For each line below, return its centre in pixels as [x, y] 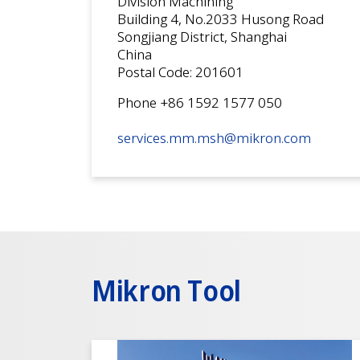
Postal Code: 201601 [180, 72]
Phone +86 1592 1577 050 [201, 103]
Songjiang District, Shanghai [202, 37]
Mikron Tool [167, 291]
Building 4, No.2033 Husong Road [221, 19]
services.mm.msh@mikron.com [214, 138]
